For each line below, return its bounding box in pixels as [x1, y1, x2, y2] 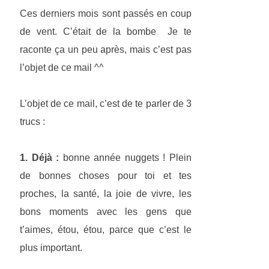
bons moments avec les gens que [20, 207, 192, 217]
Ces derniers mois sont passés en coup [20, 8, 192, 19]
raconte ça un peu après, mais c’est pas [20, 44, 192, 55]
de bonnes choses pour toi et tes [20, 171, 192, 181]
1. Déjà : [20, 153, 59, 163]
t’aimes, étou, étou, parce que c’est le [20, 225, 192, 235]
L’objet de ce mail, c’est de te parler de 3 [20, 98, 192, 109]
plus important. [20, 243, 82, 253]
